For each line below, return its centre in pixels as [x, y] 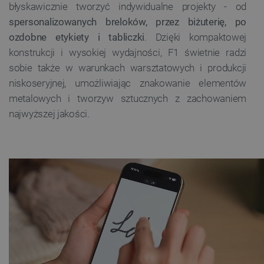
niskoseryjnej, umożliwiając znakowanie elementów [128, 83]
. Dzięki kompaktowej [195, 37]
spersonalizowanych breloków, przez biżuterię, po [128, 22]
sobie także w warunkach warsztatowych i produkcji [128, 67]
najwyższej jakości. [49, 113]
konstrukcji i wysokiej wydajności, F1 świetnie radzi [128, 52]
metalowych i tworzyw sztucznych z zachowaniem [128, 98]
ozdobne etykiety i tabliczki [77, 37]
